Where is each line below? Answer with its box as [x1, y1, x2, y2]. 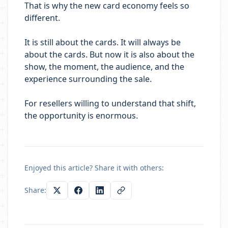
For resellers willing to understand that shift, [24, 98, 196, 109]
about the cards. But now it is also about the [24, 49, 194, 60]
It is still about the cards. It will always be [24, 37, 181, 48]
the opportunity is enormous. [24, 110, 138, 121]
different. [24, 12, 60, 23]
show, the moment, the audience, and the [24, 61, 184, 72]
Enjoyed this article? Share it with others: [24, 163, 164, 173]
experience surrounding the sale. [24, 73, 152, 84]
